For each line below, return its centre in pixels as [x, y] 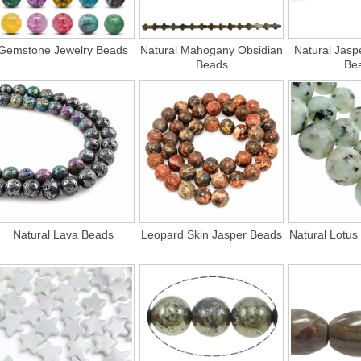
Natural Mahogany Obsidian [212, 50]
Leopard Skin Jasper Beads [212, 235]
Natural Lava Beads [63, 235]
